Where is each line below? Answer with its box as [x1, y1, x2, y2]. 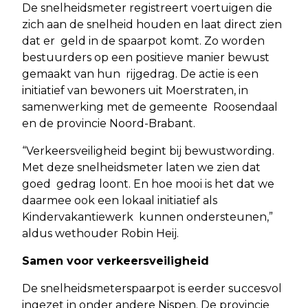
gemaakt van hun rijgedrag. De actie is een [22, 67, 258, 81]
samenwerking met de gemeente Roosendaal [22, 100, 278, 114]
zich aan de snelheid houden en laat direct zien [22, 18, 282, 32]
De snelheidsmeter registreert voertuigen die [22, 1, 272, 15]
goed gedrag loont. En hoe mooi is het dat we [22, 177, 274, 191]
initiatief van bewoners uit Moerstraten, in [22, 84, 248, 98]
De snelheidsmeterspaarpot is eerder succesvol [22, 282, 282, 296]
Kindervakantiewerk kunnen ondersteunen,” [22, 210, 273, 224]
